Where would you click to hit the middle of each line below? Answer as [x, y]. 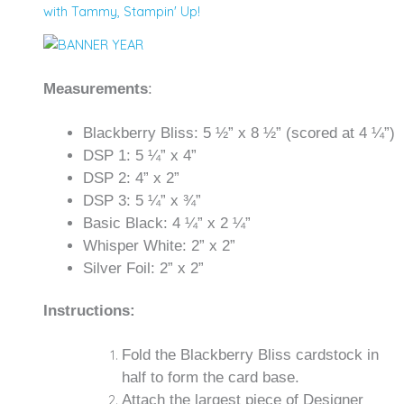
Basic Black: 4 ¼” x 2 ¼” [166, 223]
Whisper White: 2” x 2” [159, 246]
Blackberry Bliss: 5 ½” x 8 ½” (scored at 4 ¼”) [239, 133]
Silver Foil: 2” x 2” [143, 268]
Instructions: [89, 310]
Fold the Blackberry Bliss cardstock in [251, 355]
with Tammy [80, 12]
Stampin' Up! [161, 12]
